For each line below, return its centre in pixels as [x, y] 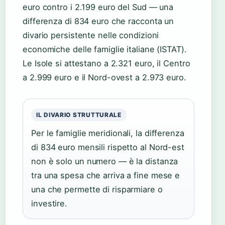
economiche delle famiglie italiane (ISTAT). [105, 49]
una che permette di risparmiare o [97, 190]
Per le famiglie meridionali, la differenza [108, 133]
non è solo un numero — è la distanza [105, 161]
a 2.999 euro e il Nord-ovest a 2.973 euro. [104, 78]
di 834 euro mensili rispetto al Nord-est [108, 147]
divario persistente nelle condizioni [91, 35]
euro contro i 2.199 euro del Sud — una [98, 7]
